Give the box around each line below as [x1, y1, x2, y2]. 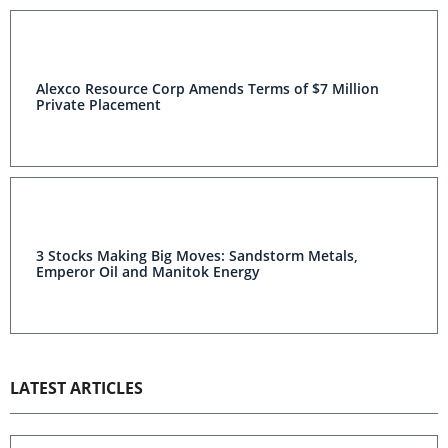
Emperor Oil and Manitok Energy [36, 262, 260, 281]
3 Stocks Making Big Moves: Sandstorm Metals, [36, 246, 358, 265]
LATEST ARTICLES [10, 377, 143, 399]
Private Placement [36, 95, 161, 114]
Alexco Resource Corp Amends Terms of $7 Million [36, 79, 379, 98]
